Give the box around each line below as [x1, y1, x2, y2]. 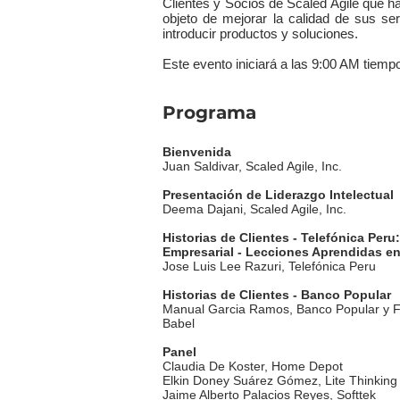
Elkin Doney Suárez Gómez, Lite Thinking [162, 373, 397, 387]
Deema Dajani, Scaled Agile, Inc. [162, 202, 346, 216]
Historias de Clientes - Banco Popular [162, 287, 391, 302]
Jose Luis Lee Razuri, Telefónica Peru [162, 259, 376, 273]
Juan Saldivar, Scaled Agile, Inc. [162, 159, 342, 173]
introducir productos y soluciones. [162, 26, 358, 41]
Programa [162, 102, 256, 123]
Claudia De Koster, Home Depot [162, 359, 343, 373]
